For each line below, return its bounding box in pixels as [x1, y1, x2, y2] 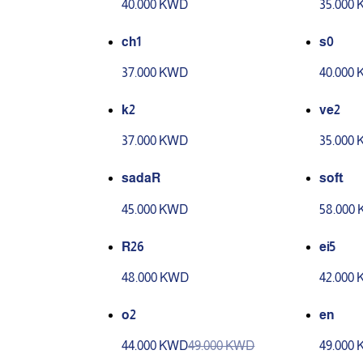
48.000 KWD [122, 270, 190, 284]
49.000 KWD [188, 339, 255, 353]
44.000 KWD [122, 339, 189, 353]
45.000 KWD [122, 202, 189, 216]
